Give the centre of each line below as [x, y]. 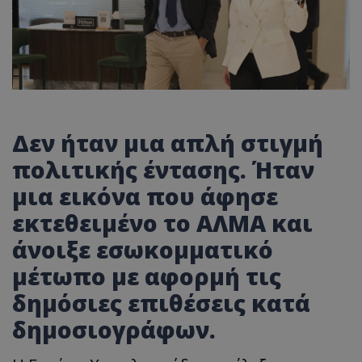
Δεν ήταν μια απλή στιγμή [168, 143]
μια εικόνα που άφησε [145, 197]
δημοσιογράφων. [114, 330]
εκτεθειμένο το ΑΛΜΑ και [162, 223]
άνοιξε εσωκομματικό [143, 250]
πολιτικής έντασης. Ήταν [163, 170]
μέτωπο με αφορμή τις [147, 277]
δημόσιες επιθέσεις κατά [161, 303]
